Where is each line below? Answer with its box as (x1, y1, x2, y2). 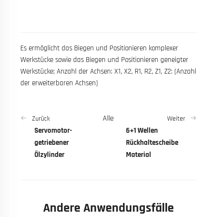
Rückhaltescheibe (126, 138, 179, 147)
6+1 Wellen (126, 125, 158, 135)
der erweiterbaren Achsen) (20, 78, 98, 88)
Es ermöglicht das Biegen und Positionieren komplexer (20, 43, 178, 53)
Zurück (31, 114, 50, 123)
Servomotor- (34, 125, 72, 135)
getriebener (34, 138, 69, 147)
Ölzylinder (34, 150, 64, 159)
